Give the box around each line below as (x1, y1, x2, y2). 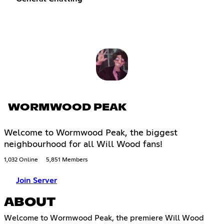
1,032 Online (4, 157, 38, 163)
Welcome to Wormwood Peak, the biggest (4, 128, 177, 138)
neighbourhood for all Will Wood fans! (4, 140, 162, 149)
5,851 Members (46, 157, 87, 163)
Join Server (16, 176, 57, 185)
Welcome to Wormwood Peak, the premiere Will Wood (4, 214, 204, 222)
